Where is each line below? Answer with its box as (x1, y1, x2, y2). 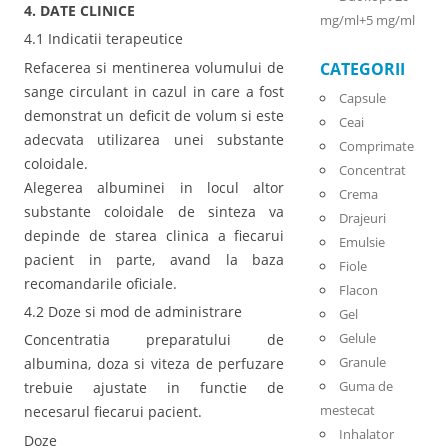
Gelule (338, 329, 376, 348)
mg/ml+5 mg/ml (319, 11, 415, 30)
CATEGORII (319, 58, 405, 81)
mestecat (319, 401, 375, 420)
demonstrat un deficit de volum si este (24, 105, 285, 125)
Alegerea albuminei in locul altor (24, 177, 285, 197)
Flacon (338, 281, 378, 300)
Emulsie (338, 233, 385, 252)
